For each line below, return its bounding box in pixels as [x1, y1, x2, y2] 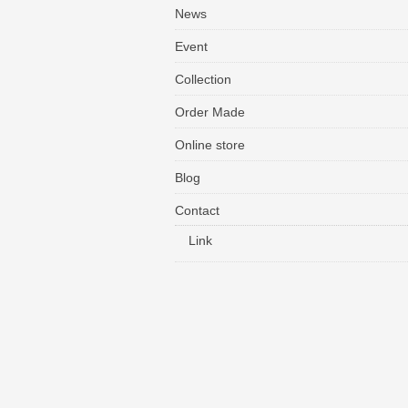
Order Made [175, 104, 245, 119]
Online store [175, 137, 245, 152]
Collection [175, 71, 231, 87]
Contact [175, 202, 219, 218]
